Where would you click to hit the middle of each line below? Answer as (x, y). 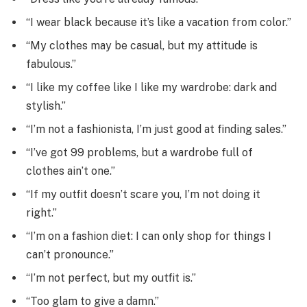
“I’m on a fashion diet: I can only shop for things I (149, 236)
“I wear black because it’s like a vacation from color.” (159, 23)
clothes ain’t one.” (71, 171)
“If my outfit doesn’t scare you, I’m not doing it (143, 195)
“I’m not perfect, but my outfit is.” (111, 278)
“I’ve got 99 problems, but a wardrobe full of (139, 153)
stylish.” (46, 106)
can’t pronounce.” (70, 255)
